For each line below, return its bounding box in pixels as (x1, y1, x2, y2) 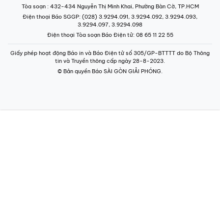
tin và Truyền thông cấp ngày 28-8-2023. (55, 57, 165, 64)
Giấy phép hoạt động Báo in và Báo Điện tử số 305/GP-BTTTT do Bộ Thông (10, 50, 210, 56)
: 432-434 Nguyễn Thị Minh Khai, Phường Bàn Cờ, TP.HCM (47, 3, 199, 10)
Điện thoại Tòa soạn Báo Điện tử (47, 31, 133, 38)
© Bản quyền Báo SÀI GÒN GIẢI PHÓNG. (57, 68, 163, 75)
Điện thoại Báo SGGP (23, 13, 79, 20)
